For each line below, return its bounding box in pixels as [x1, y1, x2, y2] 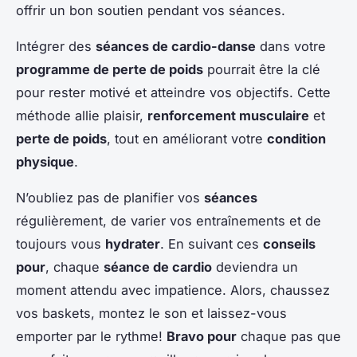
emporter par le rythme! [16, 328, 167, 344]
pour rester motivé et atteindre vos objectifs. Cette [16, 84, 331, 100]
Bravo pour [167, 328, 237, 344]
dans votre [256, 37, 326, 54]
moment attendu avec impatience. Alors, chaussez [16, 281, 330, 298]
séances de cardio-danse [96, 37, 256, 54]
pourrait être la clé [203, 61, 320, 77]
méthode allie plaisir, [16, 107, 147, 124]
